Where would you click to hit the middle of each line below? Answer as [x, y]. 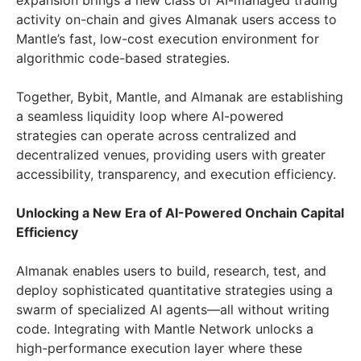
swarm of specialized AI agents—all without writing [173, 310]
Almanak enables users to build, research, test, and [171, 271]
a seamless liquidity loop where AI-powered [150, 116]
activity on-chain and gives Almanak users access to [176, 20]
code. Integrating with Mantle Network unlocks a [165, 329]
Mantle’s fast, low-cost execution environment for [168, 39]
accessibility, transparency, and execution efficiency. [176, 174]
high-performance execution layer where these [159, 349]
